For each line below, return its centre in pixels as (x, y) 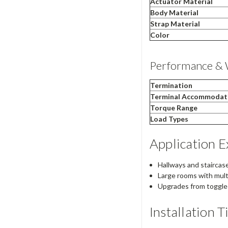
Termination (171, 85)
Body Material (174, 13)
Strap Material (175, 24)
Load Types (169, 119)
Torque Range (174, 108)
